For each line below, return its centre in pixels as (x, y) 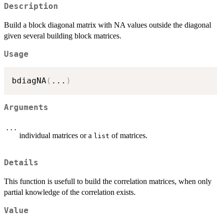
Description (31, 6)
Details (21, 163)
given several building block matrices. (63, 36)
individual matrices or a (56, 135)
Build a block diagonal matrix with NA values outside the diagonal (108, 25)
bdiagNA (29, 81)
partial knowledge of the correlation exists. (70, 192)
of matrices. (129, 135)
